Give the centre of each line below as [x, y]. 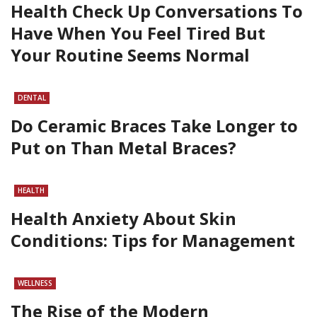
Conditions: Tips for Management [153, 240]
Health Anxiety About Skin [123, 218]
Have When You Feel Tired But [138, 33]
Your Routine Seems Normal [130, 54]
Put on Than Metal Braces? [123, 147]
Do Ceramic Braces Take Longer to [154, 125]
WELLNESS [35, 283]
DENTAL [32, 97]
